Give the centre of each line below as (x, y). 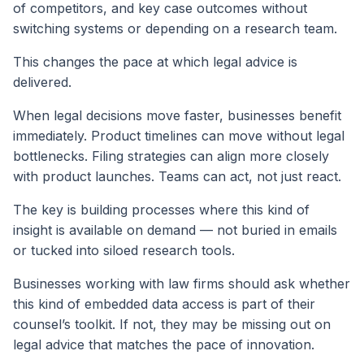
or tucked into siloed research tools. (124, 251)
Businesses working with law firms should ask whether (182, 284)
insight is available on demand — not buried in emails (175, 230)
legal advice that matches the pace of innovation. (164, 345)
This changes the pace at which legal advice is (155, 62)
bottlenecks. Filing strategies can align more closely (171, 156)
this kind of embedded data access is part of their (164, 304)
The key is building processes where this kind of (161, 210)
